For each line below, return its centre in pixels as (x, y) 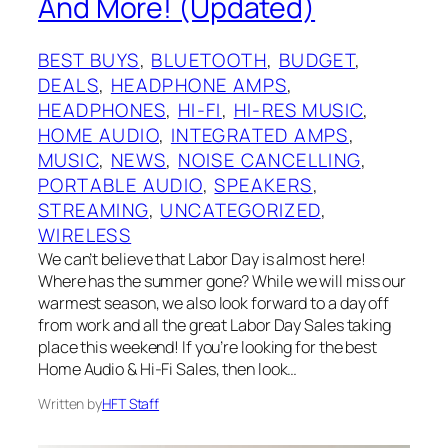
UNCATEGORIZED (240, 209)
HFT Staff (131, 403)
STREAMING (93, 209)
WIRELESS (85, 234)
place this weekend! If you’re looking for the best (207, 346)
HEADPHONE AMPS (199, 84)
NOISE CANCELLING (269, 159)
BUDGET (317, 59)
